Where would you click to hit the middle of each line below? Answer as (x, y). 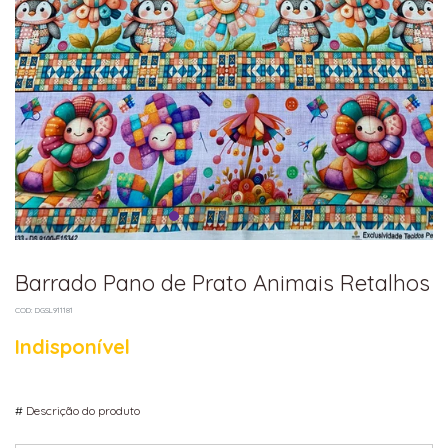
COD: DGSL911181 (44, 310)
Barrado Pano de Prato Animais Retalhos (222, 283)
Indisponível (72, 347)
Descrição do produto (81, 411)
